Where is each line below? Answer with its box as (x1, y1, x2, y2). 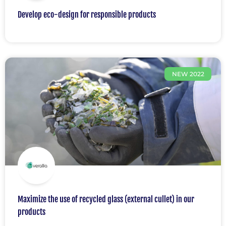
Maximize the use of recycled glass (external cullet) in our (18, 194, 194, 205)
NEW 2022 (172, 70, 204, 78)
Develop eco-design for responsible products (18, 10, 156, 20)
